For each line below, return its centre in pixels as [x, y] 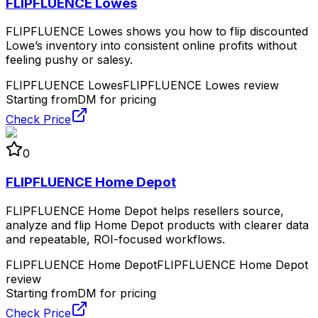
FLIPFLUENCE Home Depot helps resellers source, [145, 210]
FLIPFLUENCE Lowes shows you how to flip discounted [157, 32]
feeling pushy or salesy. [69, 60]
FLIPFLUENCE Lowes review [201, 86]
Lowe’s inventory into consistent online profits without [151, 46]
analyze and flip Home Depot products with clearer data [157, 225]
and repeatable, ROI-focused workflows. [115, 239]
